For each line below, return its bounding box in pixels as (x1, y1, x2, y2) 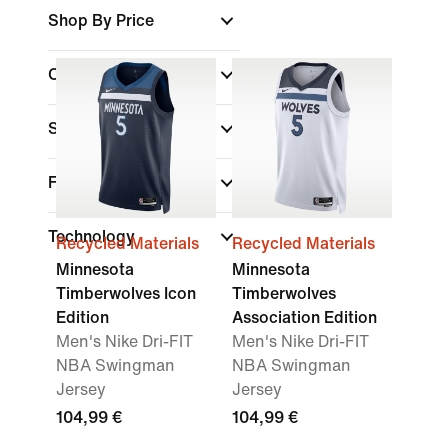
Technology (48, 228, 139, 245)
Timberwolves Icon (56, 285, 196, 302)
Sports (48, 120, 103, 137)
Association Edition (232, 309, 377, 326)
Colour (48, 66, 102, 83)
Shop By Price (48, 12, 158, 29)
